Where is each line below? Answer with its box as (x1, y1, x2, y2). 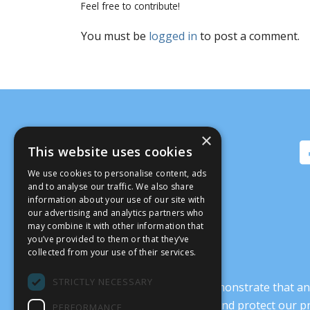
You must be (81, 28, 149, 44)
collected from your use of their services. (28, 246, 197, 258)
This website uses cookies (28, 143, 192, 160)
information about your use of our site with (28, 194, 205, 206)
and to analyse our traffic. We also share (28, 181, 194, 192)
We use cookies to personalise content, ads (28, 167, 207, 179)
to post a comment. (197, 28, 300, 44)
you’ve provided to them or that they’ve (28, 233, 190, 245)
